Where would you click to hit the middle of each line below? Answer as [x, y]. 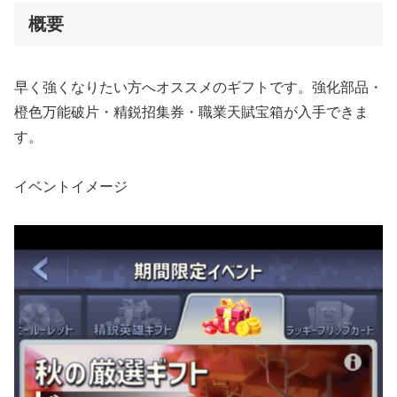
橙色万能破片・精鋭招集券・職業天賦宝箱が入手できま [191, 112]
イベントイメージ [71, 187]
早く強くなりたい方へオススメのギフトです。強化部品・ [198, 87]
